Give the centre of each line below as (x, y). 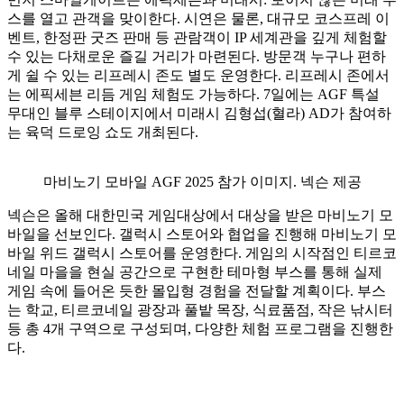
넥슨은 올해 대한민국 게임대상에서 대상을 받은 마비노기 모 (200, 216)
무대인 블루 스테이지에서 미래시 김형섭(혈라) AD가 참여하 (199, 114)
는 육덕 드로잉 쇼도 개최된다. (105, 133)
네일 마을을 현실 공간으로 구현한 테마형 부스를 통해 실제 (195, 272)
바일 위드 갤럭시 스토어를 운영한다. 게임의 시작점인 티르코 (202, 253)
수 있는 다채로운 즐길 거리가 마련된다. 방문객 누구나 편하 (197, 57)
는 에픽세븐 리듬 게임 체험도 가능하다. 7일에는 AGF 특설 (193, 95)
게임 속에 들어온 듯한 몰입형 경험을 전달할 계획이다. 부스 (197, 291)
